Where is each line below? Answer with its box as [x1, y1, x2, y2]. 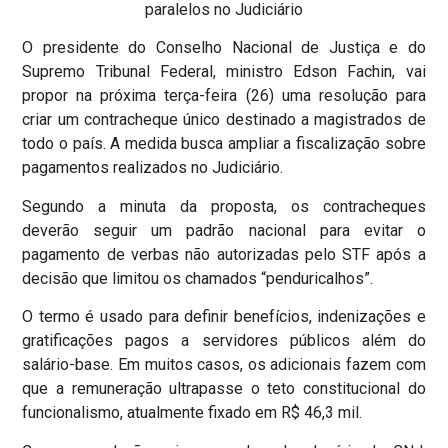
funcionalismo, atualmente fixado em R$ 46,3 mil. [22, 403, 363, 423]
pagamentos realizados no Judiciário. [22, 158, 284, 178]
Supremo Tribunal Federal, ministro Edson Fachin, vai [22, 62, 426, 82]
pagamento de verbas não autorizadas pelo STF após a [22, 244, 426, 264]
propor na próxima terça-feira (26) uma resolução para [22, 86, 426, 106]
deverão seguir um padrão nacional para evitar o [22, 220, 426, 240]
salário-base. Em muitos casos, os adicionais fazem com [22, 355, 426, 375]
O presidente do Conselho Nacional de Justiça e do [22, 38, 426, 58]
